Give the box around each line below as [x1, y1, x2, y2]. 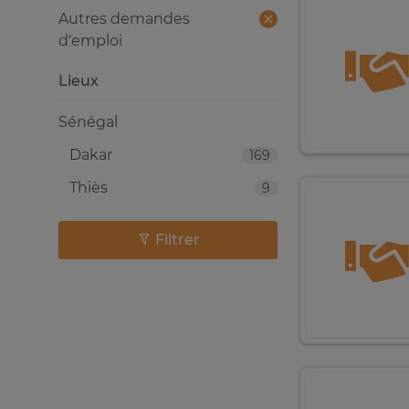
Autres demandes [58, 10, 190, 27]
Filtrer [154, 231, 200, 248]
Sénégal [58, 113, 118, 131]
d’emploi [58, 32, 122, 49]
